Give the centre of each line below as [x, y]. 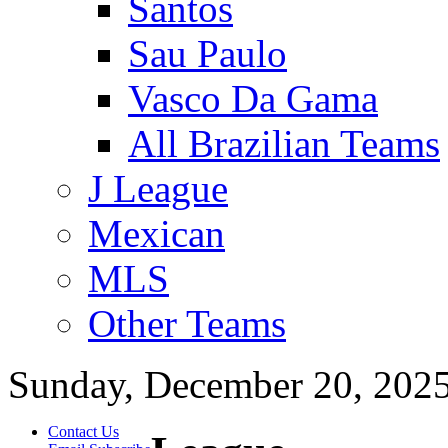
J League [158, 188]
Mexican [156, 233]
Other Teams [187, 323]
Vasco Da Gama [253, 98]
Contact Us [83, 431]
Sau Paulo [207, 53]
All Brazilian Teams [284, 143]
